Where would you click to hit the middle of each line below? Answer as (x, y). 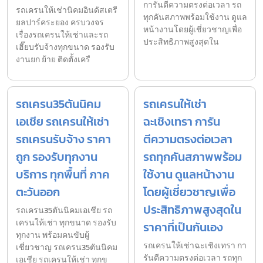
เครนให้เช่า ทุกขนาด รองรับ (66, 222)
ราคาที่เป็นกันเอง (183, 227)
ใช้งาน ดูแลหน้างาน (189, 174)
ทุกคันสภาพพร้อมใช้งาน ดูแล (195, 17)
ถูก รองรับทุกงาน (57, 156)
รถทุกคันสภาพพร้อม (193, 156)
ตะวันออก (38, 192)
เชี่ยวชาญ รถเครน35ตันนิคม (67, 247)
